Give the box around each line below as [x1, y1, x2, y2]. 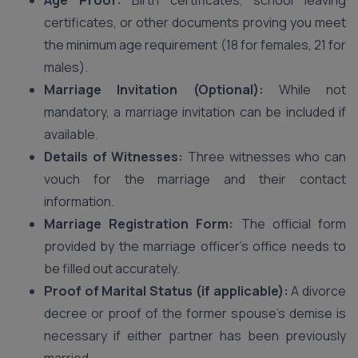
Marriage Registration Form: [44, 215, 234, 233]
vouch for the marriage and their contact [44, 170, 346, 188]
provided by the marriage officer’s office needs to [44, 237, 346, 255]
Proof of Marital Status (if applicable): [44, 282, 288, 300]
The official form [233, 215, 347, 233]
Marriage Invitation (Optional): [44, 81, 264, 98]
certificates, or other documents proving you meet [44, 14, 346, 31]
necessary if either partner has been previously [44, 327, 346, 344]
